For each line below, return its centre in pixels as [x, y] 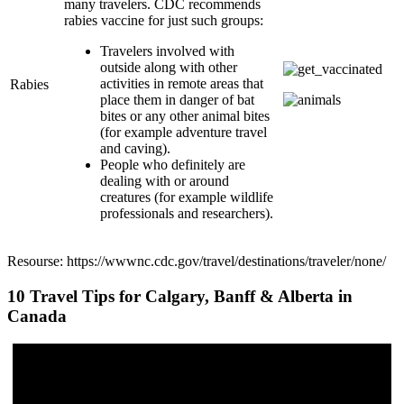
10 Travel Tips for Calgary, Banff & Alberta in [180, 296]
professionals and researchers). [187, 214]
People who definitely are [173, 165]
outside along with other [169, 68]
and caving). [135, 149]
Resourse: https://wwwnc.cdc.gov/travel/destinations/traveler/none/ [197, 262]
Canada [37, 316]
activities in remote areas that [182, 84]
